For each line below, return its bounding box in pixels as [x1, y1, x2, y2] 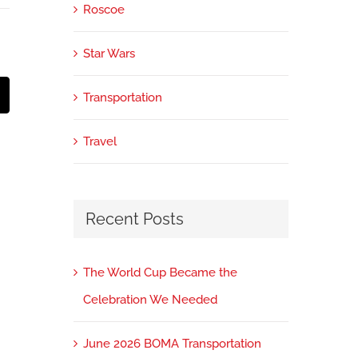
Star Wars [82, 46, 135, 61]
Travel [82, 133, 117, 149]
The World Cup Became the [82, 265, 237, 280]
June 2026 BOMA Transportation [82, 336, 261, 352]
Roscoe [82, 2, 125, 17]
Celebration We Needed [82, 292, 217, 308]
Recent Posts [85, 209, 184, 229]
